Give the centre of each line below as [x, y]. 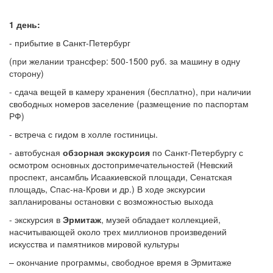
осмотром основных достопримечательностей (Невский [121, 165]
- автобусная [36, 152]
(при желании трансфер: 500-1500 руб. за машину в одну [125, 61]
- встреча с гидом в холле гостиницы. [83, 134]
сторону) [27, 73]
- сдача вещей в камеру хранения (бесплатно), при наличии [130, 91]
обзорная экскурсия [106, 152]
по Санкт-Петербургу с [197, 152]
